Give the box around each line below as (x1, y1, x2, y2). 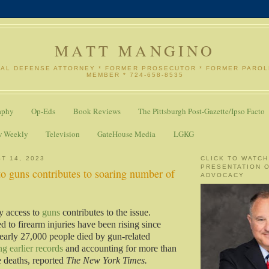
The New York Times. (66, 255, 147, 266)
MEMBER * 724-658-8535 (86, 71, 184, 78)
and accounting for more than (63, 243, 177, 254)
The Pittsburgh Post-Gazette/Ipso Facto (138, 106, 265, 117)
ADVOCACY (201, 171, 245, 178)
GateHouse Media (97, 128, 156, 139)
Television (46, 128, 80, 139)
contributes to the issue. (60, 207, 151, 218)
